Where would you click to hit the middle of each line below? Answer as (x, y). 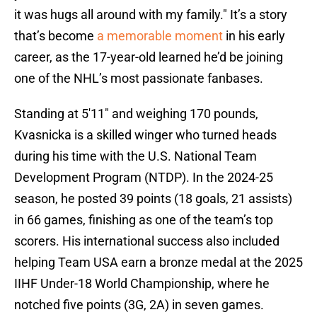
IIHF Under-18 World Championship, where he (142, 284)
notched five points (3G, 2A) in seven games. (139, 305)
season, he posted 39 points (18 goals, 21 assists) (153, 199)
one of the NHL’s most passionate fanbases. (139, 79)
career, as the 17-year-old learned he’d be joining (149, 57)
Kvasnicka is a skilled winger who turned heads (145, 135)
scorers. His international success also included (147, 241)
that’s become (56, 36)
